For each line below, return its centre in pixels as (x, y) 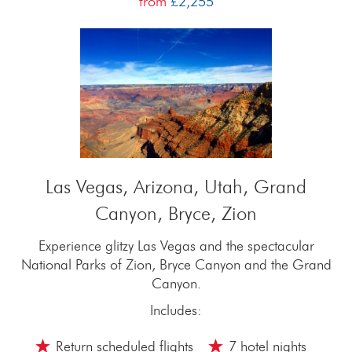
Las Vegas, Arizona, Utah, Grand (176, 187)
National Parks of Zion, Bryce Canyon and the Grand (176, 264)
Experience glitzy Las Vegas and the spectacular (176, 246)
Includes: (176, 310)
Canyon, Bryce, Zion (176, 213)
